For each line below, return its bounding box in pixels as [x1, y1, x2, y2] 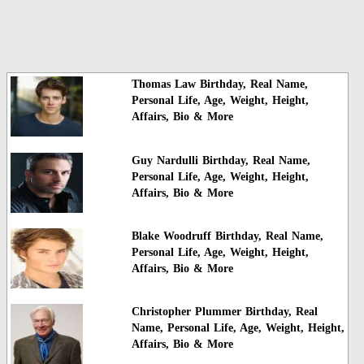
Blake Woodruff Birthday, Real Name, [131, 230, 323, 243]
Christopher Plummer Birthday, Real [131, 305, 318, 318]
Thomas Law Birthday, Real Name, [131, 78, 308, 91]
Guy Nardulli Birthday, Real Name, [131, 154, 310, 167]
